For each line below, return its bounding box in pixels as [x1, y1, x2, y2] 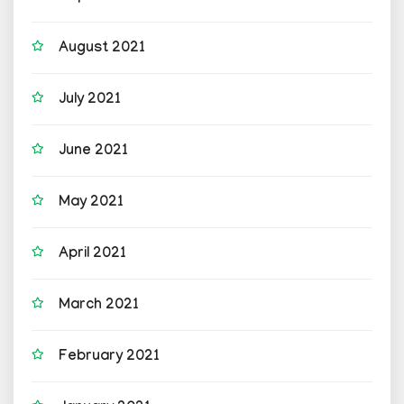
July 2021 [59, 91, 121, 109]
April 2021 [59, 245, 126, 263]
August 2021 [59, 40, 145, 58]
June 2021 [59, 142, 128, 161]
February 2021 [59, 348, 160, 366]
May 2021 [59, 194, 124, 212]
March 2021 [59, 297, 139, 315]
